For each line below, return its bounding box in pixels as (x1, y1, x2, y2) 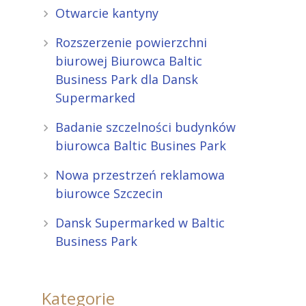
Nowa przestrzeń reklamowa (55, 167, 225, 183)
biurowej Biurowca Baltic (55, 53, 202, 69)
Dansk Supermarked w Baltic (55, 214, 225, 231)
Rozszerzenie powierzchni (55, 34, 207, 51)
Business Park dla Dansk (55, 71, 198, 87)
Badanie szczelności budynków (55, 119, 236, 135)
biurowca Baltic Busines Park (55, 137, 226, 154)
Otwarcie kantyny (55, 5, 158, 21)
